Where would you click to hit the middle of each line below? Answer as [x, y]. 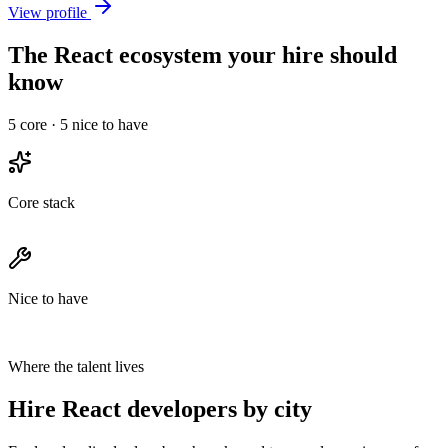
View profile [49, 13]
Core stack [41, 203]
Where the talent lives [76, 367]
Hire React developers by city [160, 409]
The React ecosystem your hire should [202, 55]
